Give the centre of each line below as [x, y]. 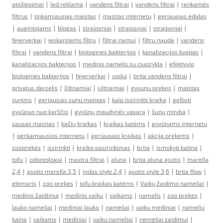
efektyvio [182, 64]
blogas [67, 28]
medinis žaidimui [35, 195]
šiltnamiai [78, 88]
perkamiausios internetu [51, 136]
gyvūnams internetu [179, 124]
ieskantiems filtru [72, 40]
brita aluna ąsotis [157, 160]
